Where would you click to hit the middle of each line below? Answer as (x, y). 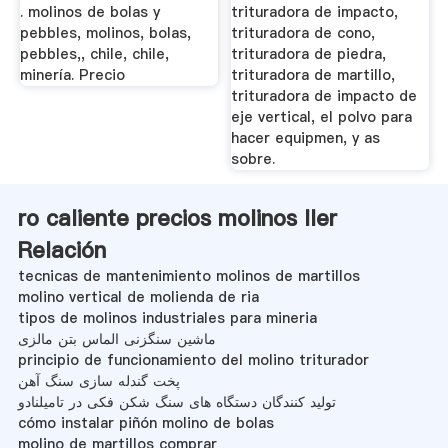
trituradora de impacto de (324, 96)
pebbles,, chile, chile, (94, 54)
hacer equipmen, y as (306, 138)
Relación (61, 249)
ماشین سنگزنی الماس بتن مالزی (116, 338)
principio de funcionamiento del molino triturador (193, 359)
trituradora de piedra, (309, 54)
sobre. (253, 159)
